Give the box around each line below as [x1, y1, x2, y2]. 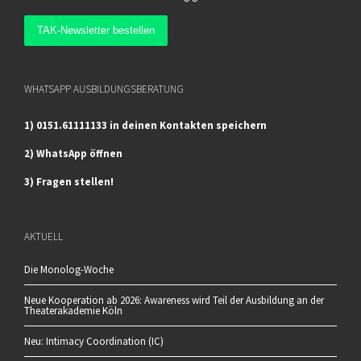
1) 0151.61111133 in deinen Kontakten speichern [24, 118, 267, 132]
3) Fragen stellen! [24, 174, 114, 189]
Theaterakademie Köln [24, 303, 122, 317]
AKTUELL [24, 229, 63, 243]
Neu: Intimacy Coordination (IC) [24, 334, 164, 348]
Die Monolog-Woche [24, 262, 114, 276]
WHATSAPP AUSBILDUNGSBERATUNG [24, 81, 184, 96]
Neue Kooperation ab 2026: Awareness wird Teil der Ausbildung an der [24, 293, 324, 307]
